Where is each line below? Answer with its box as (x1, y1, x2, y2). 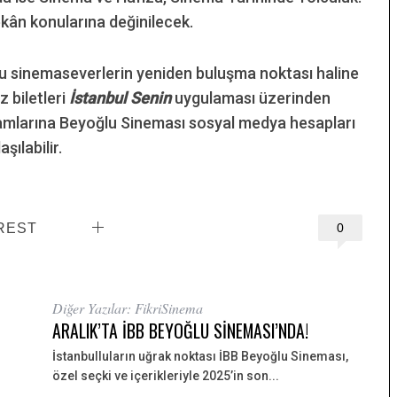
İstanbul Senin (69, 88, 171, 107)
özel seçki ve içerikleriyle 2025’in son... (52, 368, 279, 383)
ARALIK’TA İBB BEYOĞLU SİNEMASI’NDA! (52, 317, 308, 344)
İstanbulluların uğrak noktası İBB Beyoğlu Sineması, (52, 348, 348, 363)
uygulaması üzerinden (171, 88, 331, 107)
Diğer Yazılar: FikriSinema (52, 298, 203, 317)
